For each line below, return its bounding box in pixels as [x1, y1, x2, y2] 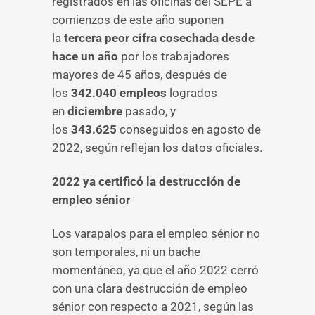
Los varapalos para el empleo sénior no [52, 226, 260, 240]
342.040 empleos [71, 86, 169, 100]
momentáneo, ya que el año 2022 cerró [52, 263, 259, 277]
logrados [169, 86, 217, 100]
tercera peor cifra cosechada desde [64, 31, 255, 45]
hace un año [52, 49, 118, 63]
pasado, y [122, 104, 176, 118]
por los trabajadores [118, 49, 229, 63]
